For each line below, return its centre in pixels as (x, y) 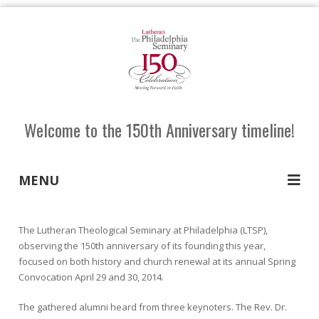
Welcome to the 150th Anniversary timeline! (159, 129)
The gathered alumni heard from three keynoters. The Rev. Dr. (153, 307)
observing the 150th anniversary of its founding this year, (142, 245)
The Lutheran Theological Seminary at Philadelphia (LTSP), (143, 230)
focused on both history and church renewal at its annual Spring (157, 261)
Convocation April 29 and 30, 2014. (91, 277)
